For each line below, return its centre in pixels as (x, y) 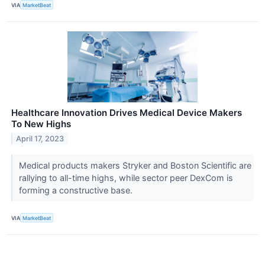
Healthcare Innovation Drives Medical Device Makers (127, 113)
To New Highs (41, 124)
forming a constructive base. (77, 190)
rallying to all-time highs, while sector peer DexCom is (126, 178)
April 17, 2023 (40, 138)
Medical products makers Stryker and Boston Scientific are (135, 166)
